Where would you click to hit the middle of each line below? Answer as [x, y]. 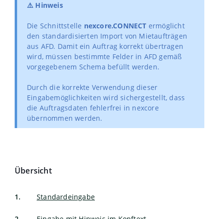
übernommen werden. [65, 118]
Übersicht [33, 171]
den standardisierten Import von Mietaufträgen [107, 36]
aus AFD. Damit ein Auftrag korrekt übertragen [105, 46]
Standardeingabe [66, 197]
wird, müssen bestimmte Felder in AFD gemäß [105, 56]
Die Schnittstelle [55, 26]
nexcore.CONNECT [115, 26]
